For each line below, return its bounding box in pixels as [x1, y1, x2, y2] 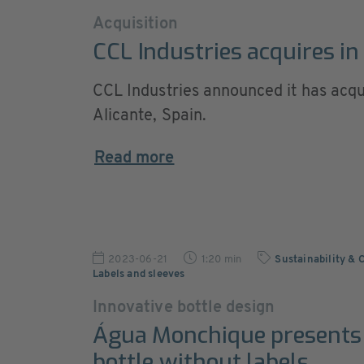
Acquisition [93, 16, 178, 32]
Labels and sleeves [93, 269, 185, 279]
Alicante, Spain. [93, 108, 206, 124]
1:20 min [201, 254, 242, 265]
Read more [94, 150, 175, 167]
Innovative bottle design [93, 300, 275, 316]
